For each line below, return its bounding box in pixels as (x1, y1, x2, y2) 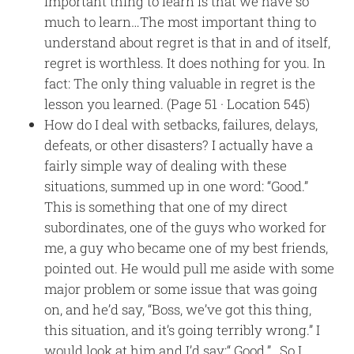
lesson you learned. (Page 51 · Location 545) (44, 94, 311, 113)
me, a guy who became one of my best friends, (44, 238, 329, 257)
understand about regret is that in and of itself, (44, 32, 331, 51)
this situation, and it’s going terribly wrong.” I (44, 320, 321, 339)
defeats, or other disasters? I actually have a (44, 135, 314, 154)
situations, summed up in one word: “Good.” (44, 176, 309, 195)
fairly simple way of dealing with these (44, 156, 288, 175)
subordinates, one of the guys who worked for (44, 217, 327, 236)
